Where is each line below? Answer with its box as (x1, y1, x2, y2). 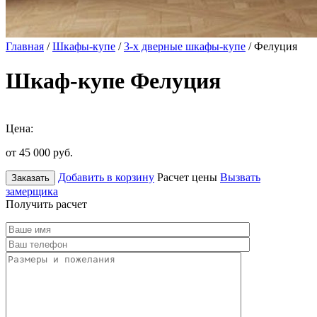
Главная (6, 40, 44, 52)
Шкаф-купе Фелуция (6, 68, 221, 94)
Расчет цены (157, 171, 217, 183)
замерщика (6, 185, 58, 197)
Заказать (11, 172, 50, 183)
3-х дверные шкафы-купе (124, 40, 246, 52)
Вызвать (220, 171, 260, 183)
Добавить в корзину (58, 171, 154, 183)
